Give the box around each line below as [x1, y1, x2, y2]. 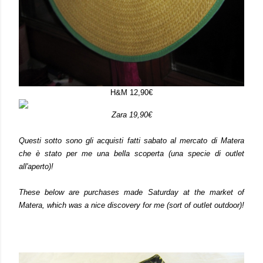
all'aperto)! [19, 162, 53, 171]
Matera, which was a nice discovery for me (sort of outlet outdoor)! [19, 201, 244, 210]
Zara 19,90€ [111, 110, 152, 119]
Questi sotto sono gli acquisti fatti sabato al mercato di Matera [19, 136, 244, 145]
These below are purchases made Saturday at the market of [19, 188, 244, 197]
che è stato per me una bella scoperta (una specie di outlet [19, 149, 244, 158]
